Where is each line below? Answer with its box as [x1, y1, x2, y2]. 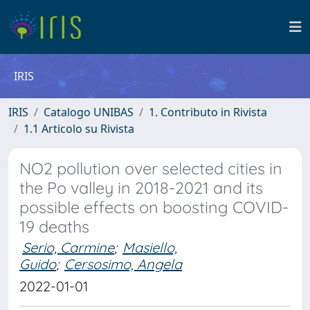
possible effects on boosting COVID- [19, 197, 289, 217]
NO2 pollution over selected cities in [19, 158, 282, 179]
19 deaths [19, 217, 89, 237]
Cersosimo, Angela [64, 255, 182, 273]
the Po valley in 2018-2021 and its [19, 178, 263, 198]
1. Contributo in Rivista [149, 104, 267, 120]
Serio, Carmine [22, 239, 114, 256]
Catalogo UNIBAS [44, 104, 134, 120]
